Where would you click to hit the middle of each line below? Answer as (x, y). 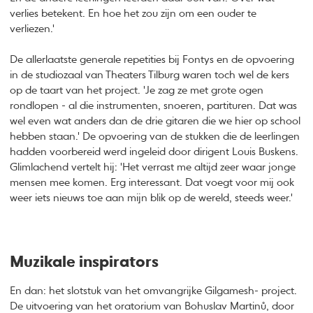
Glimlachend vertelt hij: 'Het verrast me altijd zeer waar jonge (153, 168)
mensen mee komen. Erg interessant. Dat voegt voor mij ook (152, 183)
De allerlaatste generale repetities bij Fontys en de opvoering (152, 60)
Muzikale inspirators (85, 263)
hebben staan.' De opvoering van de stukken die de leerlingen (155, 137)
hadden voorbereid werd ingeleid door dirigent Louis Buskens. (154, 152)
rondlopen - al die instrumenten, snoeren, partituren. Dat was (154, 106)
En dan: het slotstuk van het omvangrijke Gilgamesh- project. (154, 291)
